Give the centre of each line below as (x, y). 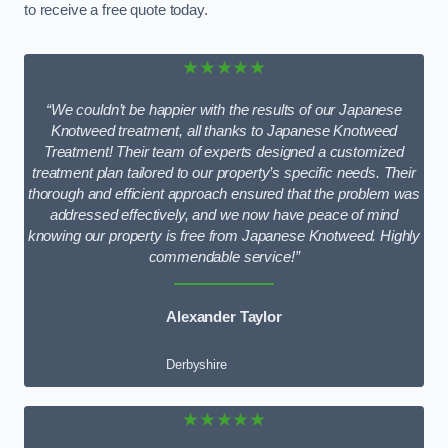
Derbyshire (196, 365)
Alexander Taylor (224, 316)
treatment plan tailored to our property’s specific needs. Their (224, 173)
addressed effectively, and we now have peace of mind (224, 215)
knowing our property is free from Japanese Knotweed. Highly (224, 236)
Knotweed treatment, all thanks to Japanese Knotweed (224, 131)
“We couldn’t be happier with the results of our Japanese (224, 110)
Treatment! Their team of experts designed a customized (224, 152)
